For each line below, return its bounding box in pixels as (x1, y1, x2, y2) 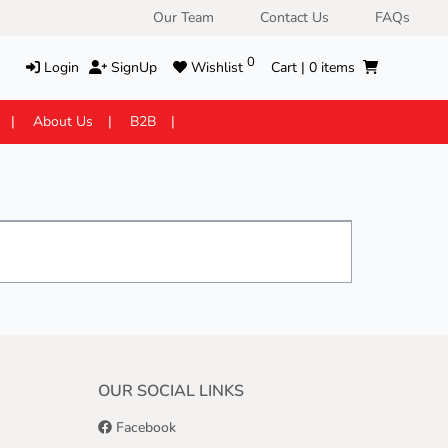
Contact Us (260, 8, 329, 27)
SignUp (106, 58, 157, 77)
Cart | (270, 58, 309, 77)
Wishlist (190, 58, 247, 77)
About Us (32, 112, 93, 131)
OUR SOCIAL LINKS (98, 380, 244, 402)
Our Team (153, 8, 214, 27)
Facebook (112, 418, 176, 437)
